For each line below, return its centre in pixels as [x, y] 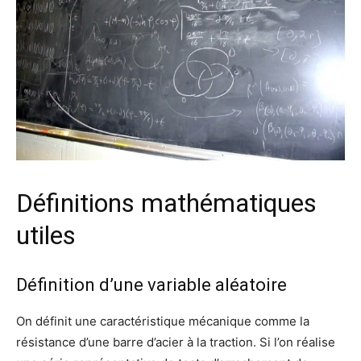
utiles [46, 235]
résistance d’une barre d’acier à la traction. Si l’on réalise [176, 342]
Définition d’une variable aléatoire [151, 284]
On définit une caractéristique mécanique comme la [163, 321]
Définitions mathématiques [166, 203]
